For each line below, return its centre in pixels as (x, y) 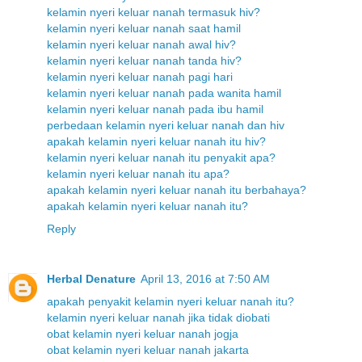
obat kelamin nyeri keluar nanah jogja (143, 333)
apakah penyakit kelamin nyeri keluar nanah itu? (170, 301)
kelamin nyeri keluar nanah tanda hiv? (144, 60)
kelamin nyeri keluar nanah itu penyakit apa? (161, 157)
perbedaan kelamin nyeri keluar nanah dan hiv (166, 125)
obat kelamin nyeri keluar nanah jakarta (148, 349)
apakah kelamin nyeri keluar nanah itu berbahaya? (177, 189)
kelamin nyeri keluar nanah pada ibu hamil (155, 109)
